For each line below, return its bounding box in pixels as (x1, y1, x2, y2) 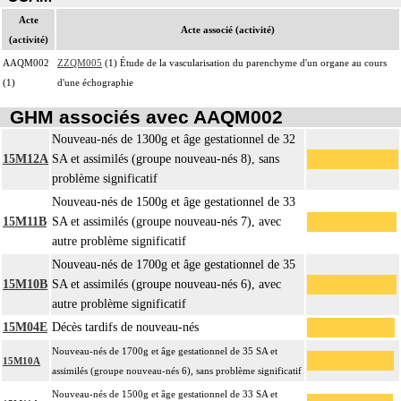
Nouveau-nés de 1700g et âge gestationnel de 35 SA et (52, 346, 277, 357)
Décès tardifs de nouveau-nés (52, 320, 199, 335)
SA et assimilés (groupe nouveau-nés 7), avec (52, 215, 281, 229)
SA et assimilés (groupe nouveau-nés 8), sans (52, 152, 279, 166)
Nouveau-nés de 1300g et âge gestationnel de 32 (52, 132, 295, 147)
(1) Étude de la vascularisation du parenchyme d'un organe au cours (102, 56, 387, 68)
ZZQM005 (57, 56, 102, 68)
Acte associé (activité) (181, 23, 275, 35)
